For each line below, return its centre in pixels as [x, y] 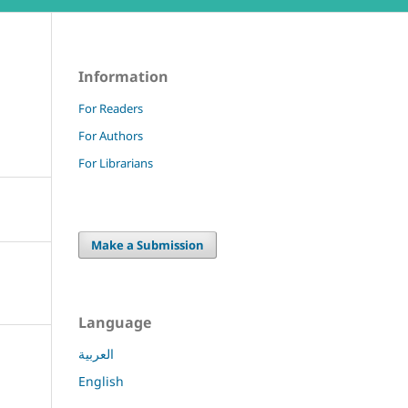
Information [123, 77]
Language [115, 322]
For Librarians [116, 163]
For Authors [111, 136]
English [101, 381]
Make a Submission [148, 245]
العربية [96, 353]
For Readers [111, 109]
